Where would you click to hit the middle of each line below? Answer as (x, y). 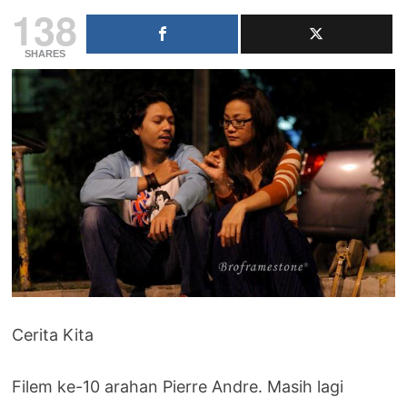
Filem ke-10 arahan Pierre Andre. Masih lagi (178, 386)
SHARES (45, 53)
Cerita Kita (53, 334)
